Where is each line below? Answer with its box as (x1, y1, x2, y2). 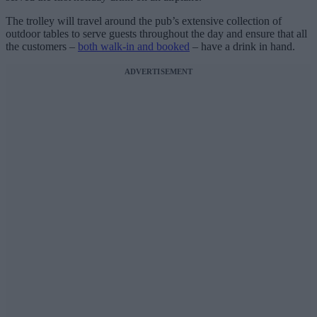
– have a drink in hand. (190, 40, 295, 53)
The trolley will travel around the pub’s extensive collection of (6, 15, 282, 28)
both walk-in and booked (78, 40, 190, 53)
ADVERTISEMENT (124, 67, 193, 76)
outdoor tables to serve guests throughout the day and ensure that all (6, 28, 307, 40)
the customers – (6, 40, 78, 53)
